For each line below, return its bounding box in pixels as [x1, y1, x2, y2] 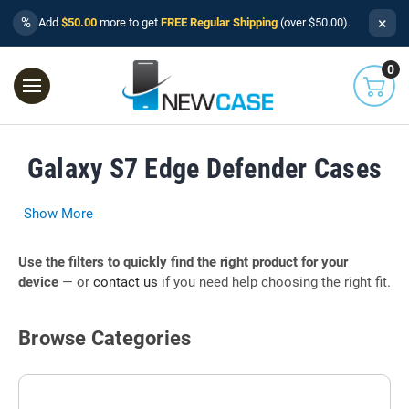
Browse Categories [18, 327, 192, 351]
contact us [93, 273, 158, 290]
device [18, 273, 58, 290]
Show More [24, 204, 93, 222]
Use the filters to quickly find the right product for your [18, 253, 348, 270]
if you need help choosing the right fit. [158, 273, 391, 290]
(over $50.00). [278, 16, 351, 29]
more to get [97, 16, 161, 29]
